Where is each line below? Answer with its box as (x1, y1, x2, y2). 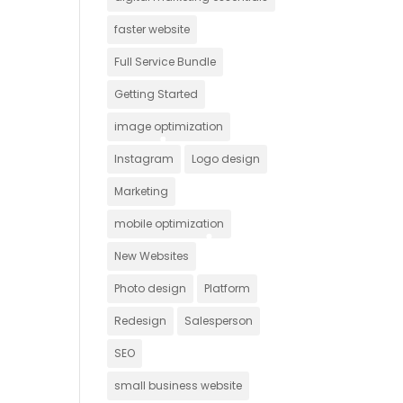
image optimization (114, 118, 224, 134)
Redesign (114, 312, 167, 328)
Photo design (114, 280, 187, 296)
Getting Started (114, 85, 199, 102)
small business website (114, 377, 243, 393)
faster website (114, 21, 191, 37)
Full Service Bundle (114, 53, 217, 69)
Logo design (192, 150, 261, 166)
